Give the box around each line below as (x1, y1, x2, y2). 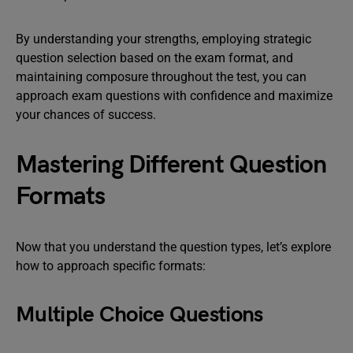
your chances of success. (16, 107, 156, 122)
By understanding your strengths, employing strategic (16, 32, 311, 46)
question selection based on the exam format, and (16, 50, 293, 65)
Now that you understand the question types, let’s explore (16, 240, 331, 255)
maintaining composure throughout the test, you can (16, 69, 307, 84)
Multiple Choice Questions (16, 302, 263, 328)
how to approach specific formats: (16, 258, 206, 273)
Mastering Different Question (16, 150, 327, 180)
